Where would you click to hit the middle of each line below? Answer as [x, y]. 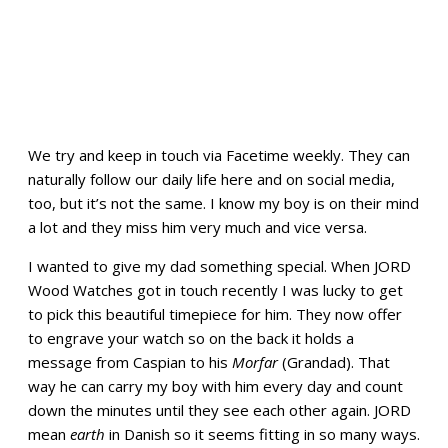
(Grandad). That [334, 361]
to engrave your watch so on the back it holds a [191, 337]
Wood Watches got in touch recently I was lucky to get [215, 289]
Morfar [255, 361]
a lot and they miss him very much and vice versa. [197, 226]
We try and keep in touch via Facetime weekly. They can [219, 154]
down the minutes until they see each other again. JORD [219, 409]
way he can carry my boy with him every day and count [215, 385]
